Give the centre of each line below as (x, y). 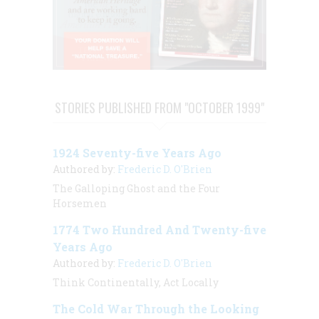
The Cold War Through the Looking (156, 308)
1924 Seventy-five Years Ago (137, 152)
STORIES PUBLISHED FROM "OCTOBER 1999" (159, 107)
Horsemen (80, 203)
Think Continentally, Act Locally (136, 282)
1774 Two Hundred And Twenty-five (159, 229)
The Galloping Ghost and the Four (136, 188)
